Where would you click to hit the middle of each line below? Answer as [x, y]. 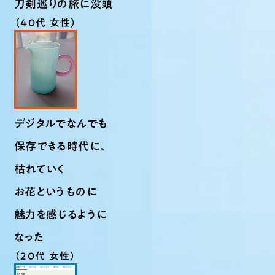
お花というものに [56, 192]
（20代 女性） [45, 256]
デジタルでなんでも [61, 123]
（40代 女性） [46, 23]
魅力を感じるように [61, 214]
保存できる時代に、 [62, 146]
